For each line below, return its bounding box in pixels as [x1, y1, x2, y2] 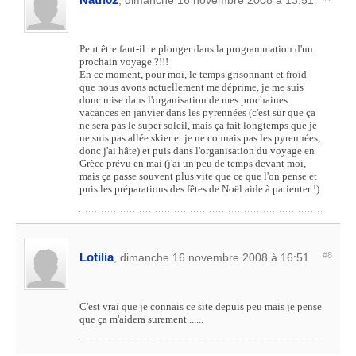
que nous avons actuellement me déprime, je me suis [79, 81, 304, 93]
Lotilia [79, 250, 114, 264]
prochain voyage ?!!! [79, 56, 168, 68]
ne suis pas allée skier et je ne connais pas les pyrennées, [79, 132, 320, 144]
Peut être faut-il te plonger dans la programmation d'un [79, 43, 313, 55]
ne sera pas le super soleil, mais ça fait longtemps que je [79, 119, 317, 131]
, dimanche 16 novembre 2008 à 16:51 [114, 251, 309, 264]
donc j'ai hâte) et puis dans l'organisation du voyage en [79, 145, 315, 157]
